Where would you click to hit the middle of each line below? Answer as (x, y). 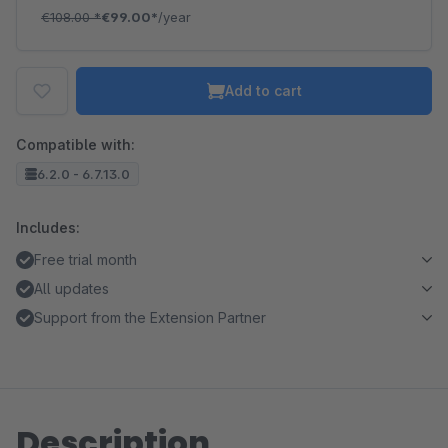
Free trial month (85, 259)
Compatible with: (75, 144)
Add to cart (263, 90)
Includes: (48, 227)
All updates (71, 288)
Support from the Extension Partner (150, 317)
